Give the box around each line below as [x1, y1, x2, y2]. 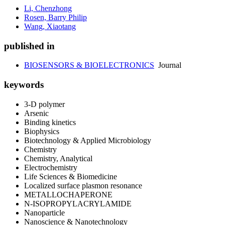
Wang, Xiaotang [24, 22, 76, 31]
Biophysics [24, 127, 59, 136]
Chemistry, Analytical [24, 154, 92, 163]
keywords [4, 79, 44, 90]
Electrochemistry [24, 163, 77, 172]
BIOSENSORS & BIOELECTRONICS [24, 61, 154, 70]
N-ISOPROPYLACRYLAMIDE [24, 199, 132, 208]
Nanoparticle [24, 208, 65, 217]
